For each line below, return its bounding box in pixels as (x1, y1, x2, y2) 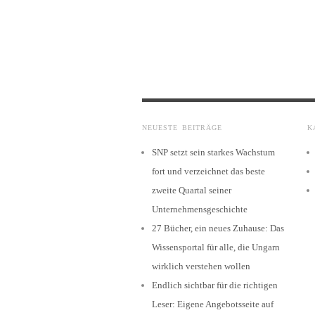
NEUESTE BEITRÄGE (142, 123, 222, 131)
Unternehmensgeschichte (152, 203, 247, 214)
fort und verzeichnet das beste (152, 165, 265, 176)
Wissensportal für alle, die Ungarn (152, 241, 280, 252)
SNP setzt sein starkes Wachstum (152, 146, 275, 157)
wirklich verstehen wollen (152, 260, 250, 271)
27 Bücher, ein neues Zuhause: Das (152, 222, 284, 233)
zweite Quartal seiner (152, 184, 231, 195)
